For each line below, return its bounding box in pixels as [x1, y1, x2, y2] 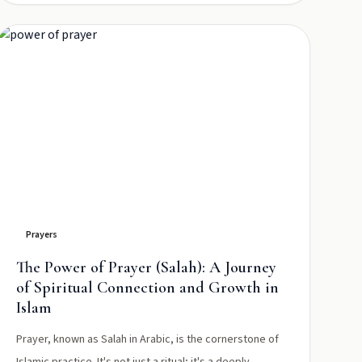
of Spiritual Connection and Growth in [15, 278, 279, 297]
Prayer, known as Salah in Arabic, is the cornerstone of [15, 331, 279, 347]
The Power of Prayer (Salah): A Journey [15, 258, 276, 277]
